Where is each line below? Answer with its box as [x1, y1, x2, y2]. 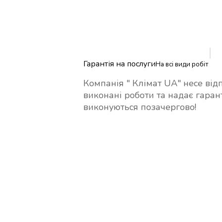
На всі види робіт [155, 59, 208, 69]
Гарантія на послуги [83, 58, 156, 69]
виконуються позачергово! [83, 101, 196, 113]
